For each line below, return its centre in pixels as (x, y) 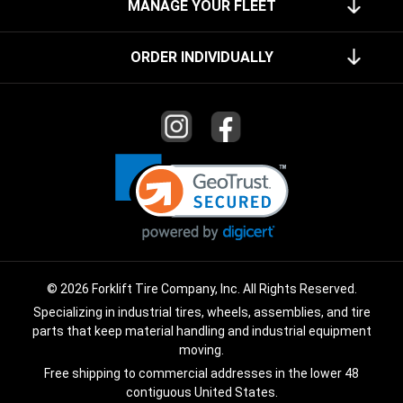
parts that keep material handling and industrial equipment (201, 331)
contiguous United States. (201, 392)
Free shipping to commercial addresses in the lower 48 (201, 373)
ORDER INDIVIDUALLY (201, 57)
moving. (201, 349)
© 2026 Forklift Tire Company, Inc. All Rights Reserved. (201, 288)
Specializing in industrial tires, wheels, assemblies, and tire (201, 312)
